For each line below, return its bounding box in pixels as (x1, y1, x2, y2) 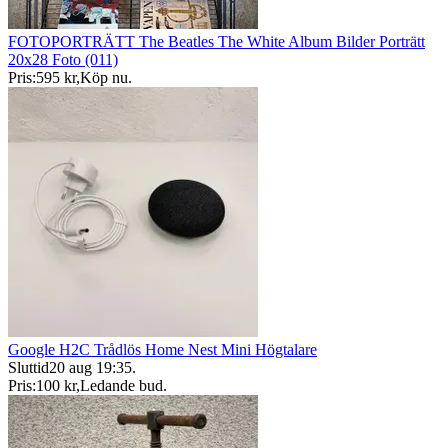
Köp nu (80, 69, 128, 87)
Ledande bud (80, 377, 163, 395)
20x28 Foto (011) (8, 51, 118, 69)
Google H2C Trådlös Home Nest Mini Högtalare (8, 341, 317, 359)
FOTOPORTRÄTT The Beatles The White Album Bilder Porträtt (8, 33, 425, 51)
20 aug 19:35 (49, 359, 132, 377)
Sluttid (8, 359, 49, 377)
